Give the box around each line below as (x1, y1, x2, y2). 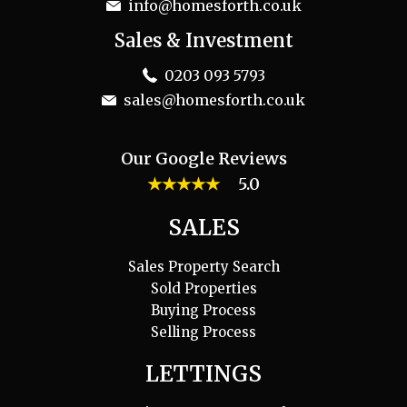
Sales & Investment (114, 28, 293, 52)
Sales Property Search (127, 257, 280, 275)
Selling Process (151, 323, 256, 341)
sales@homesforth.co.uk (124, 90, 305, 109)
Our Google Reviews (120, 147, 287, 169)
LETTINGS (145, 359, 262, 388)
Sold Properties (150, 279, 257, 297)
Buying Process (151, 301, 256, 319)
